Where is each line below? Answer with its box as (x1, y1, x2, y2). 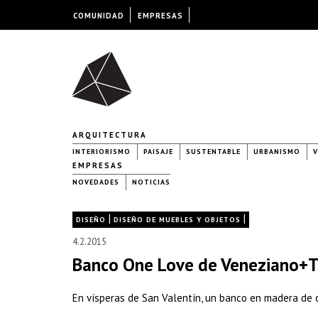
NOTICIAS (132, 177, 170, 187)
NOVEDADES (72, 177, 119, 187)
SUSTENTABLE (186, 147, 241, 156)
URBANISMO (253, 147, 300, 156)
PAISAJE (143, 147, 173, 156)
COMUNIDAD (72, 11, 124, 21)
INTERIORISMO (72, 147, 131, 156)
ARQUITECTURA (72, 130, 147, 140)
